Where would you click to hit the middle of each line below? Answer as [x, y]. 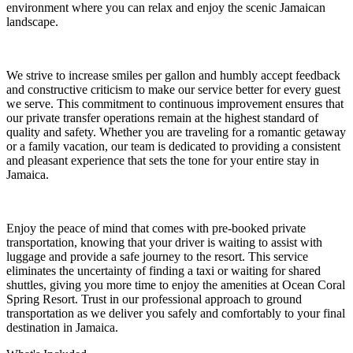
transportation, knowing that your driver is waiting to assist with [164, 242]
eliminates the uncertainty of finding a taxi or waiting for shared [163, 270]
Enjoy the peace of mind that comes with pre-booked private [156, 228]
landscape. [32, 21]
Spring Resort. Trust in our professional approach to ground [154, 299]
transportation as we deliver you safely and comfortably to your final [176, 313]
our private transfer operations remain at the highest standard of [162, 117]
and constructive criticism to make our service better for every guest [173, 89]
